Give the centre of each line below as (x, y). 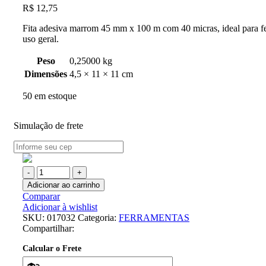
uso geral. (42, 39)
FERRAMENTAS (154, 217)
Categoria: (97, 217)
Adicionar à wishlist (60, 207)
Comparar (41, 196)
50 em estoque (50, 96)
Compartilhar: (48, 228)
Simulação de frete (48, 125)
